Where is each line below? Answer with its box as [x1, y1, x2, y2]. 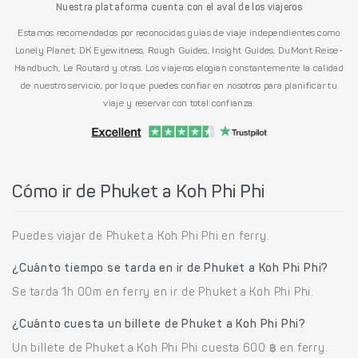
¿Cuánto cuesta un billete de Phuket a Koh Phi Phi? [12, 319, 306, 331]
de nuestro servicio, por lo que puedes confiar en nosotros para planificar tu [20, 81, 338, 91]
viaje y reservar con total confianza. [103, 98, 255, 109]
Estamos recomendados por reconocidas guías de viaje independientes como [18, 28, 340, 38]
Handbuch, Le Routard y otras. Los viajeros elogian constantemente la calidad [14, 63, 344, 74]
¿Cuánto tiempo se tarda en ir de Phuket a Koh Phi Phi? [12, 263, 329, 275]
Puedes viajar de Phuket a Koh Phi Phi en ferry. [12, 231, 270, 243]
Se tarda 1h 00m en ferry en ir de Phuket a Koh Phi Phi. [12, 287, 314, 299]
